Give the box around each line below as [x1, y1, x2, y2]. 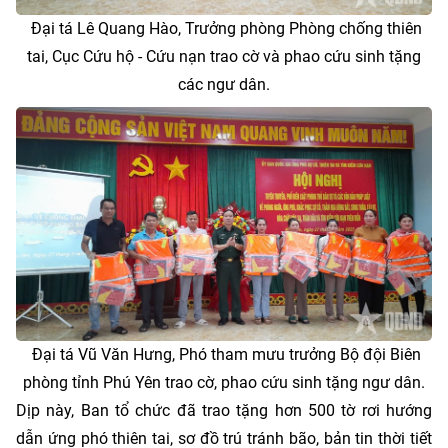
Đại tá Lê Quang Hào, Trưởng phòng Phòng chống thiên [26, 19, 422, 39]
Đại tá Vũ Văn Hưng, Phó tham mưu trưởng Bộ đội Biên [27, 345, 421, 365]
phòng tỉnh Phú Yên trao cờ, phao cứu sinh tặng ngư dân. [23, 373, 425, 393]
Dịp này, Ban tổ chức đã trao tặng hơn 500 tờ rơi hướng [16, 401, 432, 421]
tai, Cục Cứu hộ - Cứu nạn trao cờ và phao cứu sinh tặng [27, 47, 421, 67]
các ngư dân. [178, 75, 270, 95]
